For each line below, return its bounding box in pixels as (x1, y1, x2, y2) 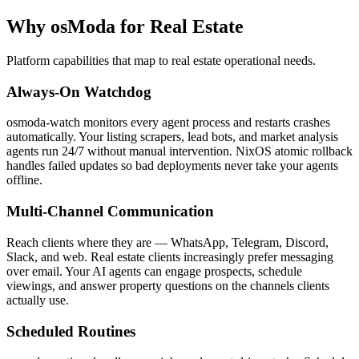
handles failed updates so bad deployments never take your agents (6, 159, 338, 173)
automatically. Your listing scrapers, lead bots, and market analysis (6, 130, 338, 144)
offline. (6, 173, 42, 188)
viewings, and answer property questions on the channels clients (6, 278, 329, 292)
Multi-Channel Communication (6, 203, 214, 220)
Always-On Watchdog (6, 83, 151, 100)
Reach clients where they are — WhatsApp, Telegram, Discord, (6, 235, 329, 249)
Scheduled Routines (6, 322, 135, 340)
